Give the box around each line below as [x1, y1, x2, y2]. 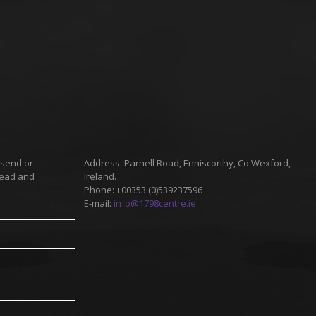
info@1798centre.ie [114, 197, 196, 209]
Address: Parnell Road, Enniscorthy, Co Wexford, [84, 157, 291, 169]
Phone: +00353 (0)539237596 [84, 183, 202, 196]
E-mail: [84, 197, 114, 209]
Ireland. [84, 170, 116, 183]
